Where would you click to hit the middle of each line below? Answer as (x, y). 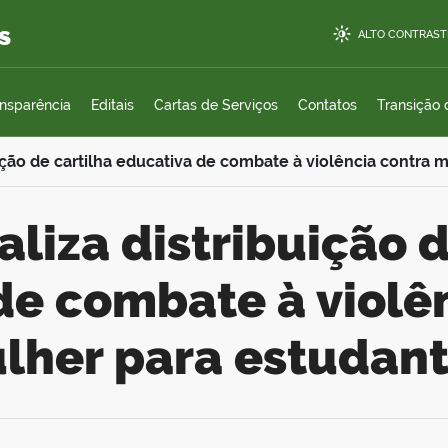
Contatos (327, 105)
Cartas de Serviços (216, 105)
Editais (112, 105)
